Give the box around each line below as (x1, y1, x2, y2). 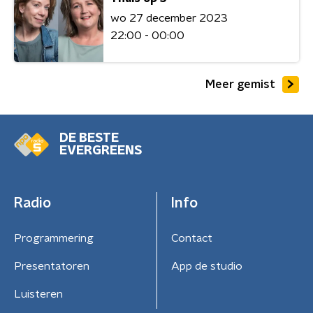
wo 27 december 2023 (110, 12, 228, 24)
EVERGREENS (59, 145, 142, 157)
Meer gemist (205, 78, 275, 90)
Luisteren (14, 289, 63, 300)
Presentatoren (14, 261, 89, 272)
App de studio (170, 261, 242, 272)
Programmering (14, 233, 94, 244)
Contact (170, 233, 212, 244)
